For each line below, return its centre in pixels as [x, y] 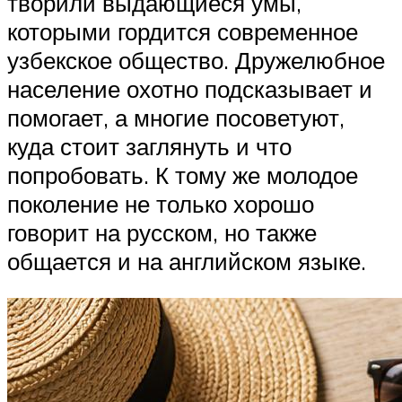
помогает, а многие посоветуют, [176, 117]
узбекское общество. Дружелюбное [196, 60]
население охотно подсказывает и [190, 88]
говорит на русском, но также [162, 232]
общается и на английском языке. [187, 261]
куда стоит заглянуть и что [149, 146]
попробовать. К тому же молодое [183, 175]
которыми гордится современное [183, 31]
